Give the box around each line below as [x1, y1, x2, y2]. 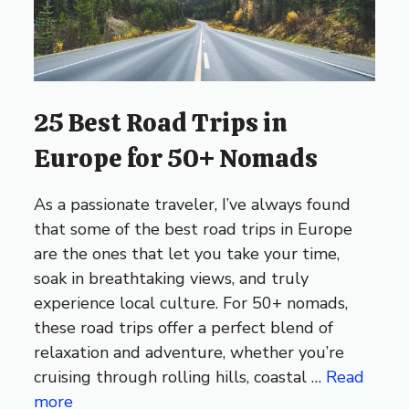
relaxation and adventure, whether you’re [34, 341, 345, 363]
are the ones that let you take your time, [34, 242, 341, 265]
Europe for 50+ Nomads [34, 141, 319, 174]
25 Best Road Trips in [34, 105, 288, 139]
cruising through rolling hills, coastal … [34, 365, 327, 388]
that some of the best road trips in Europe [34, 217, 353, 240]
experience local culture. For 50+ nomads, [34, 291, 349, 314]
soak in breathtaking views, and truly [34, 267, 309, 289]
